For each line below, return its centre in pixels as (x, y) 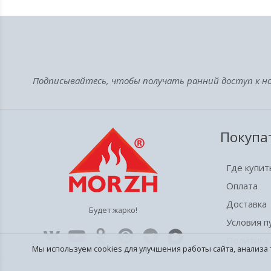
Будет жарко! (113, 210)
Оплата (242, 186)
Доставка (246, 204)
